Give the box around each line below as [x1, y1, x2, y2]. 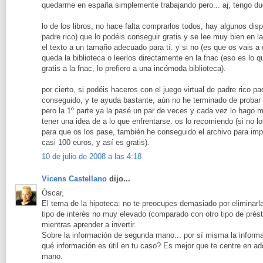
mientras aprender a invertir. [42, 220, 136, 230]
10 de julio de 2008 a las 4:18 [42, 152, 141, 161]
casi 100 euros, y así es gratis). [42, 137, 150, 147]
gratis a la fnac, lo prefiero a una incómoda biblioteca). [42, 63, 226, 73]
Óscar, [42, 188, 64, 198]
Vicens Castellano [42, 174, 107, 183]
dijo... [107, 174, 130, 183]
